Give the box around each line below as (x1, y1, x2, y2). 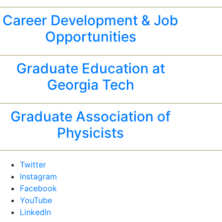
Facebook (20, 183, 57, 193)
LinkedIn (20, 207, 51, 217)
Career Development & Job (2, 11, 179, 29)
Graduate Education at (16, 59, 165, 77)
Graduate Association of (10, 108, 171, 125)
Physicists (57, 124, 124, 141)
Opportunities (45, 28, 136, 45)
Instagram (20, 171, 57, 181)
